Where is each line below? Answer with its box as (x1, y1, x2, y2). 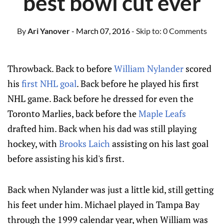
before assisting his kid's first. (7, 152, 124, 164)
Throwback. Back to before (7, 62, 114, 74)
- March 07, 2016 (71, 26, 130, 35)
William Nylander (114, 62, 183, 74)
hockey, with (7, 137, 59, 149)
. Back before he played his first (76, 77, 199, 89)
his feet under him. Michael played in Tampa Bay (7, 198, 199, 210)
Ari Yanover (26, 26, 70, 35)
